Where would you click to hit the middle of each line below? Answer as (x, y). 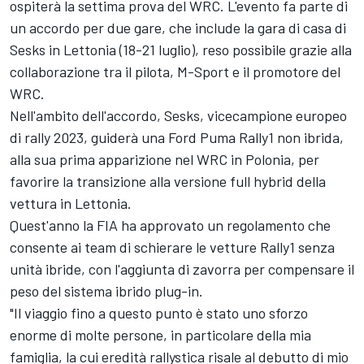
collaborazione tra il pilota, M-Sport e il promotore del (175, 72)
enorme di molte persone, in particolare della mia (160, 335)
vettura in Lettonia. (71, 204)
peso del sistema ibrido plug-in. (106, 291)
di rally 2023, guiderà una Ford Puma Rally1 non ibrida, (177, 138)
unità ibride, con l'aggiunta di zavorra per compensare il (182, 269)
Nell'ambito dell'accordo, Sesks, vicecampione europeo (178, 116)
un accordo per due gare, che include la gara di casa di (178, 28)
